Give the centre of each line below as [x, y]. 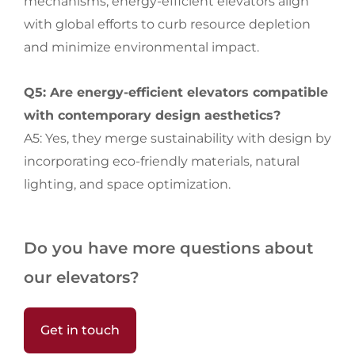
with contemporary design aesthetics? [152, 115]
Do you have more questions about [168, 248]
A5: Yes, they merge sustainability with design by [177, 138]
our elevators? [82, 277]
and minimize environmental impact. [141, 47]
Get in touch [80, 330]
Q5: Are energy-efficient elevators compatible [176, 92]
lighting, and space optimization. [127, 184]
